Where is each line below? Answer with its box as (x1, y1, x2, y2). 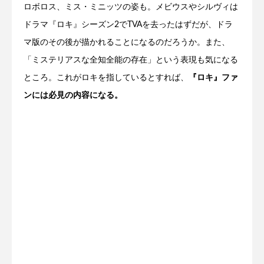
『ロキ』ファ (189, 73, 238, 82)
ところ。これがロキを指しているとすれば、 (24, 73, 189, 82)
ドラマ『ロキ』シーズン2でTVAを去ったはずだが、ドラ (24, 20, 233, 29)
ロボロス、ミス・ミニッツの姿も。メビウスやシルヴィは (24, 2, 238, 11)
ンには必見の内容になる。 (24, 91, 123, 100)
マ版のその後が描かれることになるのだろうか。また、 (24, 38, 230, 47)
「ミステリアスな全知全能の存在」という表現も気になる (24, 55, 238, 64)
